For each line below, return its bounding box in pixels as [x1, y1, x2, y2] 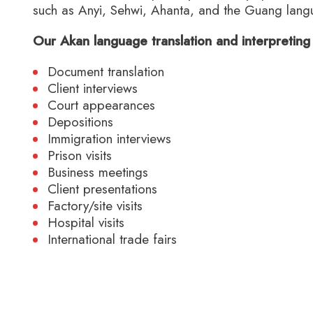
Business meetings [48, 163, 149, 182]
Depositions [48, 112, 114, 131]
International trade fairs [48, 230, 177, 249]
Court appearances [48, 96, 156, 115]
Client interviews [48, 79, 138, 98]
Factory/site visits [48, 196, 143, 215]
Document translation [48, 62, 165, 81]
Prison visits [48, 146, 112, 165]
